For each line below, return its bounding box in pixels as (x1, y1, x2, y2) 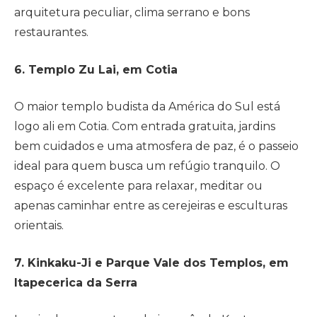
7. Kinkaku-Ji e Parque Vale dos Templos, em (14, 255, 289, 270)
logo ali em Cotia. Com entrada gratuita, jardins (14, 120, 275, 134)
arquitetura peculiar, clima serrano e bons (14, 5, 250, 19)
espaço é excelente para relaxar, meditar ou (14, 179, 263, 193)
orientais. (14, 219, 64, 233)
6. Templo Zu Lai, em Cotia (14, 62, 178, 76)
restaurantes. (14, 25, 88, 39)
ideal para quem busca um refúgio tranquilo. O (14, 159, 280, 173)
